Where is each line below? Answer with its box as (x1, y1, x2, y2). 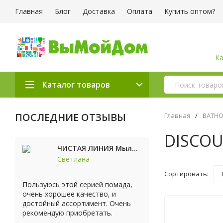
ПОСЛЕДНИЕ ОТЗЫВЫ (15, 111, 126, 124)
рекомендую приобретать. (22, 208, 112, 218)
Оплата (127, 6, 152, 16)
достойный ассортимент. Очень (22, 199, 131, 208)
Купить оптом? (164, 6, 215, 16)
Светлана (57, 154, 90, 164)
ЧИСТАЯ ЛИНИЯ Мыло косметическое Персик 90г (132, 143, 138, 153)
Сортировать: (164, 169, 209, 178)
